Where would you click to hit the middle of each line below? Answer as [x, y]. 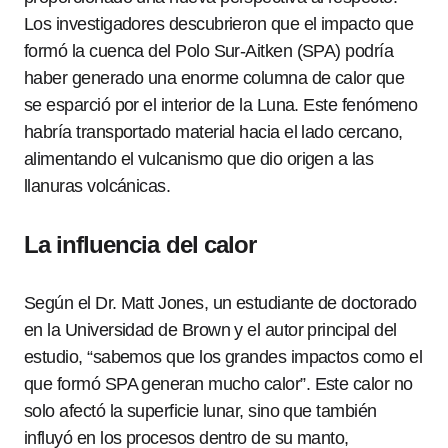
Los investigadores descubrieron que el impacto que [218, 24]
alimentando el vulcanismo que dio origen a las [199, 159]
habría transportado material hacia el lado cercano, [213, 132]
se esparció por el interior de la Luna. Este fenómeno [221, 105]
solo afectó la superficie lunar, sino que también [200, 411]
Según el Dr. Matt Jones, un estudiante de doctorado [220, 303]
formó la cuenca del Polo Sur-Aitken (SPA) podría [209, 51]
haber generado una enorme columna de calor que [214, 78]
